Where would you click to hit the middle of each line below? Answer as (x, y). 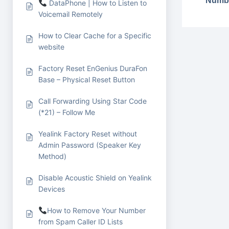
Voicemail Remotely (71, 14)
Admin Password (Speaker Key (90, 145)
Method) (52, 156)
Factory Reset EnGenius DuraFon (93, 68)
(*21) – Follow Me (67, 112)
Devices (52, 189)
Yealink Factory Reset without (88, 134)
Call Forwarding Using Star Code (93, 101)
